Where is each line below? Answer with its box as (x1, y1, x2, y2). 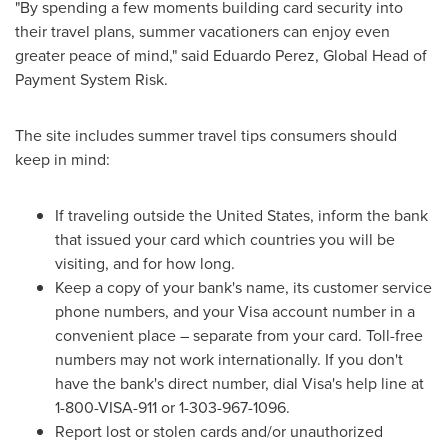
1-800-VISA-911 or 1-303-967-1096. (55, 396, 290, 419)
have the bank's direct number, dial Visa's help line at (55, 372, 424, 395)
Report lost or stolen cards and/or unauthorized (55, 420, 383, 443)
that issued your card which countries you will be (55, 228, 395, 251)
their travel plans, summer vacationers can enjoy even (15, 20, 390, 43)
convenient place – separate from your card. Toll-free (55, 324, 423, 347)
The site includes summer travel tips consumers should (15, 124, 397, 147)
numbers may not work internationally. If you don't (55, 348, 403, 371)
